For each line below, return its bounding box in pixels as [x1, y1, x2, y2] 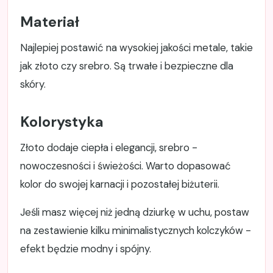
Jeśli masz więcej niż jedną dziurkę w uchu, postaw [20, 205, 249, 219]
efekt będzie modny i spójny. [20, 242, 151, 256]
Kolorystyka [20, 113, 104, 132]
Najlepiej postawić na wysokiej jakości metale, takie [20, 41, 253, 55]
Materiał [20, 13, 79, 32]
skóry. [20, 77, 46, 91]
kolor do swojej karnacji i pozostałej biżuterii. [20, 177, 219, 191]
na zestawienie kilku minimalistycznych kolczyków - [20, 224, 251, 238]
